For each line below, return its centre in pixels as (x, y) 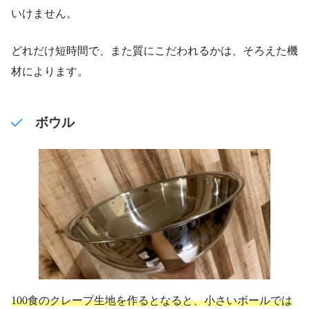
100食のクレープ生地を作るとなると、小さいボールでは (152, 300)
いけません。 (44, 14)
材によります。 (50, 72)
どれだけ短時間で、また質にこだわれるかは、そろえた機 (154, 51)
